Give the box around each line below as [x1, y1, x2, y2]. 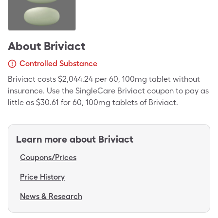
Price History [20, 172, 65, 182]
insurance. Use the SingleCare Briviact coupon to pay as [8, 86, 209, 95]
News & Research [20, 192, 82, 201]
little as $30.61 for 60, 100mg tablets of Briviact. [8, 98, 178, 107]
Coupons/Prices [20, 153, 76, 162]
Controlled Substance [19, 59, 97, 68]
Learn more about [16, 133, 96, 145]
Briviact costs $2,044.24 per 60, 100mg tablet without [8, 74, 200, 84]
